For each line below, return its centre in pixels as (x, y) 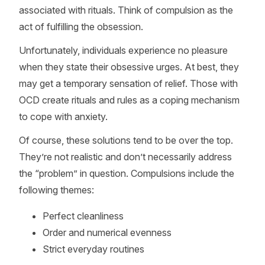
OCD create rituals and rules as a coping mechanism (129, 100)
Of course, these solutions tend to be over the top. (126, 140)
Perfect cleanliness (83, 216)
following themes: (56, 190)
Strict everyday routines (93, 249)
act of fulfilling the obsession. (81, 27)
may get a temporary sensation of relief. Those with (128, 83)
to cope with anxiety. (63, 117)
